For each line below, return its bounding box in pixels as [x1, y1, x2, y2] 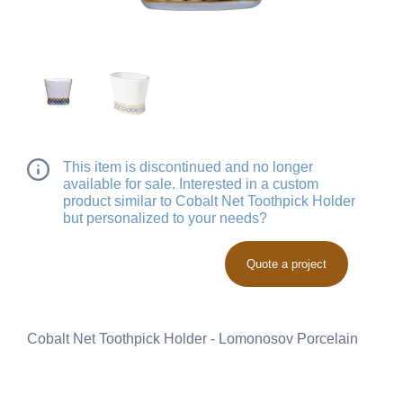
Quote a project [246, 256, 327, 271]
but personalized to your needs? [63, 210, 267, 226]
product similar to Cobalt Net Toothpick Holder [63, 193, 355, 209]
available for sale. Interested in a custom [63, 175, 318, 192]
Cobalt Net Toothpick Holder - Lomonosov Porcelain [27, 330, 358, 346]
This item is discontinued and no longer [63, 158, 313, 175]
